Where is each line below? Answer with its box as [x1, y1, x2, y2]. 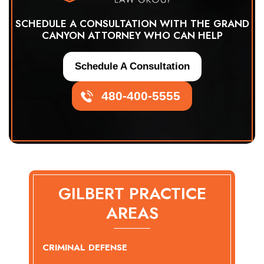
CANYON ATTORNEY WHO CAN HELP [41, 28, 223, 43]
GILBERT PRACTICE [58, 181, 206, 206]
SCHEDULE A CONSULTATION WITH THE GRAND [15, 16, 249, 31]
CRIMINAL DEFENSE [42, 241, 127, 255]
